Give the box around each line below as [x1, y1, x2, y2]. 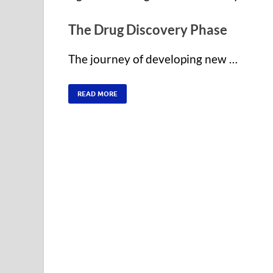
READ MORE [77, 90, 118, 99]
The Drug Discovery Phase [68, 21, 227, 38]
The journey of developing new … [68, 51, 238, 66]
